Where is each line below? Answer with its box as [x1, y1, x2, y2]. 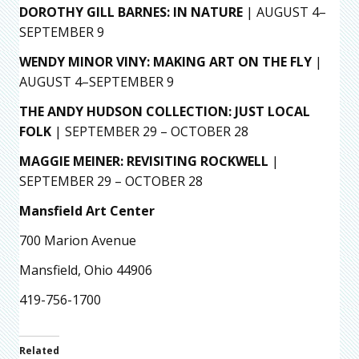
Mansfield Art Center [19, 202, 155, 220]
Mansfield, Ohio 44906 [19, 261, 152, 280]
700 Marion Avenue [19, 232, 136, 250]
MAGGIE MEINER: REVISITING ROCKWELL [19, 152, 268, 171]
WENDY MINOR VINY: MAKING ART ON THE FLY [19, 53, 312, 71]
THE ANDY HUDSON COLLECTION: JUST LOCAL [19, 103, 310, 121]
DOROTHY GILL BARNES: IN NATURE [19, 3, 243, 22]
